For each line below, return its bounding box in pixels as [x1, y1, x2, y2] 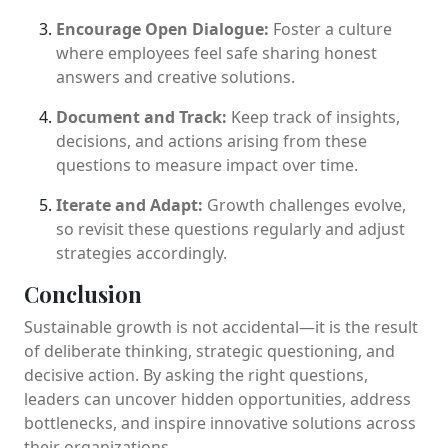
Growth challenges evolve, [203, 193, 406, 216]
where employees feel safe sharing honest [56, 41, 377, 64]
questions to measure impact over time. [56, 153, 358, 176]
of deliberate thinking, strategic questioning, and [24, 339, 395, 362]
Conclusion [24, 278, 142, 308]
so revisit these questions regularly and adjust [56, 217, 405, 240]
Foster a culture [269, 17, 392, 40]
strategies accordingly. [56, 241, 227, 264]
